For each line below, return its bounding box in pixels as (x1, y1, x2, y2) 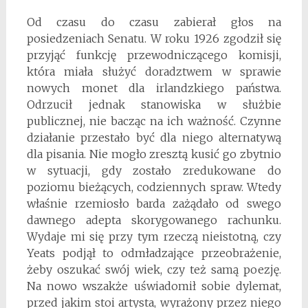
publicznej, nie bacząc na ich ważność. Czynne (26, 113, 282, 128)
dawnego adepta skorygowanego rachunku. (26, 212, 282, 227)
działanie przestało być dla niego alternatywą (26, 130, 282, 144)
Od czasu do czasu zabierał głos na (26, 14, 282, 29)
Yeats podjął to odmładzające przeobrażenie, (26, 245, 282, 260)
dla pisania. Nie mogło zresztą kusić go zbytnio (26, 146, 282, 161)
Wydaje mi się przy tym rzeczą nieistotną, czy (26, 229, 282, 243)
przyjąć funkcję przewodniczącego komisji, (26, 47, 282, 62)
